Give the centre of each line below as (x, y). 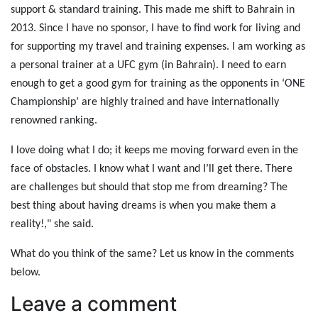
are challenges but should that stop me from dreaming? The (149, 188)
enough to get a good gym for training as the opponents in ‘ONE (158, 84)
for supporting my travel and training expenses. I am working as (158, 47)
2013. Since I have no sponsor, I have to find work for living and (155, 29)
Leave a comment (94, 304)
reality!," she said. (54, 225)
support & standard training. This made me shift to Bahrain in (153, 10)
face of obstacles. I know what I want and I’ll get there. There (152, 169)
